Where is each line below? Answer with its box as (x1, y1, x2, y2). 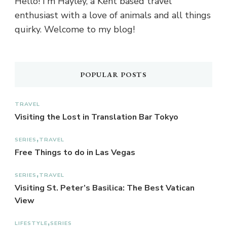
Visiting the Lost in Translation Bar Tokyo (15, 111, 178, 123)
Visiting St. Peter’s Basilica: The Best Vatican (15, 182, 195, 194)
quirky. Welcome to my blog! (15, 23, 135, 35)
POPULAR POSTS (80, 69, 147, 79)
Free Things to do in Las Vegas (15, 146, 135, 158)
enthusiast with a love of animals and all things (15, 9, 211, 21)
